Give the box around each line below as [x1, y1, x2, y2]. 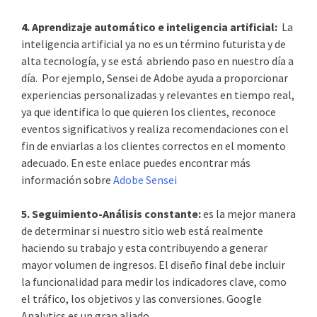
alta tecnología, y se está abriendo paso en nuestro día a [21, 53, 294, 68]
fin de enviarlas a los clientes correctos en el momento [21, 138, 286, 153]
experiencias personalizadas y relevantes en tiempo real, [21, 87, 294, 102]
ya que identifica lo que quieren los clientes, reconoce [21, 104, 276, 119]
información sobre [21, 172, 113, 187]
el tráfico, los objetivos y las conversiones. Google [21, 291, 262, 306]
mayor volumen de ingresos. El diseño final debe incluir [21, 257, 285, 272]
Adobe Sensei [113, 172, 177, 187]
